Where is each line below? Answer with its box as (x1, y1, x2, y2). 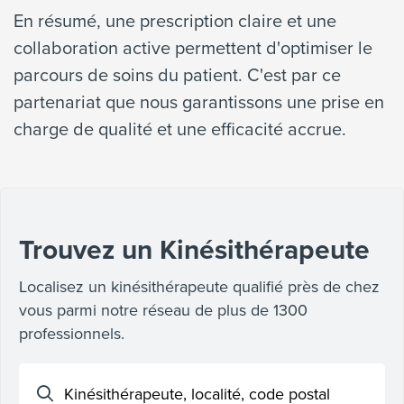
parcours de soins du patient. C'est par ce (14, 61, 341, 88)
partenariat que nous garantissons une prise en (14, 88, 384, 115)
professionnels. (19, 322, 124, 345)
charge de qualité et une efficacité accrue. (14, 115, 346, 142)
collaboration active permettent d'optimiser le (14, 34, 372, 61)
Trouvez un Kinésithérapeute (19, 230, 370, 270)
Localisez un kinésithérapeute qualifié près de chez (19, 275, 380, 298)
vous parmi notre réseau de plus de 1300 (19, 298, 308, 322)
